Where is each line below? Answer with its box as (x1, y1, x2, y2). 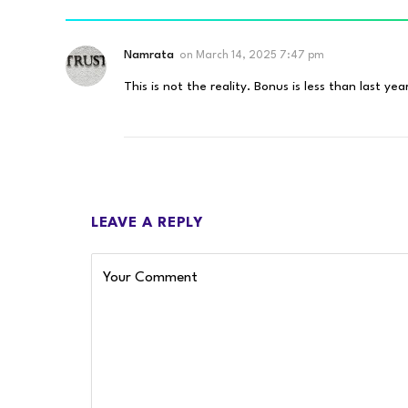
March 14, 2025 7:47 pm (196, 50, 324, 62)
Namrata (124, 49, 174, 62)
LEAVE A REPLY (91, 216, 204, 231)
